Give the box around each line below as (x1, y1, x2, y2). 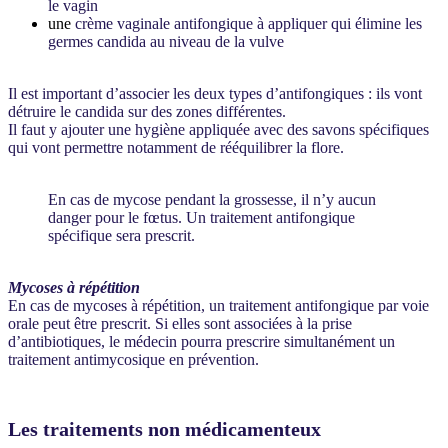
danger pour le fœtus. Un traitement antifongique (48, 208, 355, 226)
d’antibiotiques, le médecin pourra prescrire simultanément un (8, 332, 395, 350)
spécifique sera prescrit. (48, 226, 195, 244)
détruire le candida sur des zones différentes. (8, 102, 286, 120)
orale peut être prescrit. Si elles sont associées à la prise (8, 314, 352, 332)
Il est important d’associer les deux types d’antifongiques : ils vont (8, 84, 422, 102)
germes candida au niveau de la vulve (48, 32, 284, 50)
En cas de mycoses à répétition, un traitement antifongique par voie (8, 296, 429, 314)
